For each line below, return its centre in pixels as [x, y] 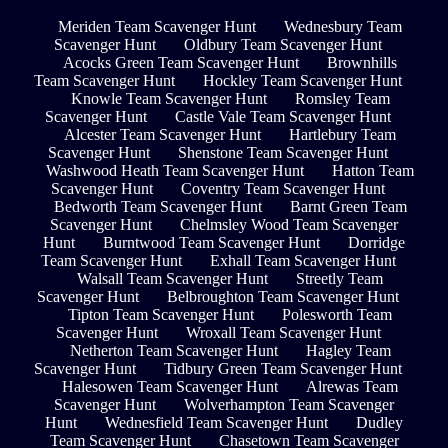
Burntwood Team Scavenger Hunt [211, 243]
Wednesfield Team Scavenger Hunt [216, 423]
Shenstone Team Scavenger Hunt [283, 153]
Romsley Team [342, 99]
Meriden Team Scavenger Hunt [157, 27]
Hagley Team [348, 351]
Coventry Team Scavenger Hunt [283, 189]
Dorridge [376, 243]
